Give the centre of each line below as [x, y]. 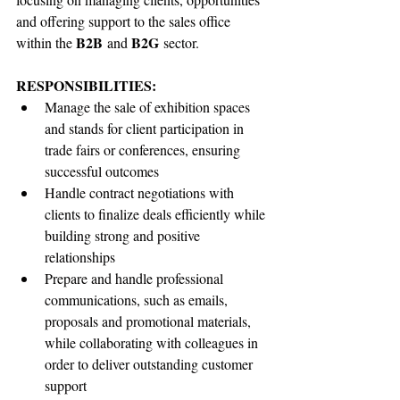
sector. [179, 42]
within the [46, 42]
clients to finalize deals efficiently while [157, 214]
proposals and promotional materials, [150, 321]
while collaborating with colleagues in [153, 342]
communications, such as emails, [138, 300]
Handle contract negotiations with [141, 192]
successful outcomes [102, 171]
